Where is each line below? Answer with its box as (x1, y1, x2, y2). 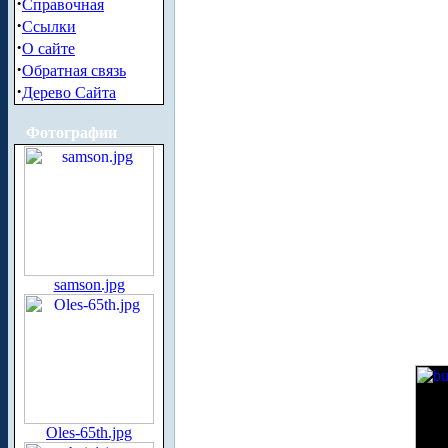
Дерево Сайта (22, 84, 116, 101)
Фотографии (26, 124, 117, 141)
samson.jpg (53, 276, 125, 293)
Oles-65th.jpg (46, 424, 132, 441)
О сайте (22, 40, 75, 57)
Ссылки (22, 18, 76, 35)
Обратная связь (22, 62, 126, 79)
